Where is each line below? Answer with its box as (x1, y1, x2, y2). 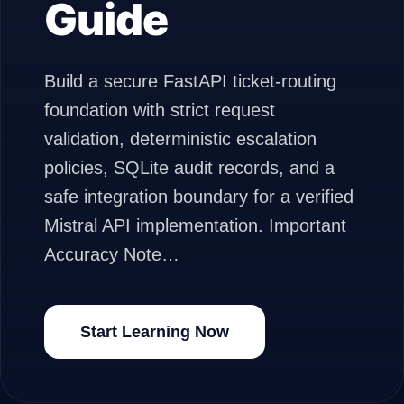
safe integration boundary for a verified (44, 187, 353, 207)
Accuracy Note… (44, 244, 179, 264)
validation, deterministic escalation (44, 129, 317, 149)
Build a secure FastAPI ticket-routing (44, 71, 336, 91)
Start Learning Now (80, 323, 229, 341)
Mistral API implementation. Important (44, 216, 346, 235)
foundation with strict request (44, 100, 275, 120)
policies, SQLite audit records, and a (44, 158, 335, 178)
